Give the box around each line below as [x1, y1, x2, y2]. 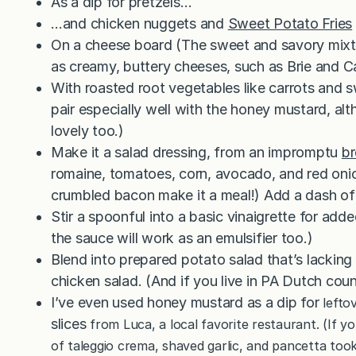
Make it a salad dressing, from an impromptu [51, 143, 342, 161]
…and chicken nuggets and [51, 14, 228, 32]
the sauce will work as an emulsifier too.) [51, 229, 313, 246]
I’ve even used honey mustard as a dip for [51, 293, 319, 311]
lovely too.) [51, 122, 124, 139]
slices [51, 315, 87, 332]
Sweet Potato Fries [227, 14, 353, 32]
